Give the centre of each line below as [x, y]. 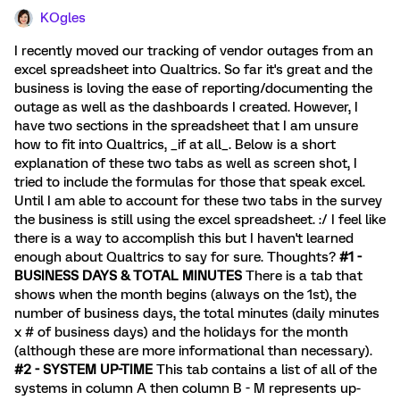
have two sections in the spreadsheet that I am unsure [186, 126]
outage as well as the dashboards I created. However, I [186, 107]
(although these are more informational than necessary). [193, 351]
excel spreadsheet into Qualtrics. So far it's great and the [193, 70]
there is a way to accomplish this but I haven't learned [184, 238]
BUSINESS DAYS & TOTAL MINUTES [128, 276]
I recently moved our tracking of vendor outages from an [194, 51]
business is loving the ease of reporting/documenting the [193, 88]
